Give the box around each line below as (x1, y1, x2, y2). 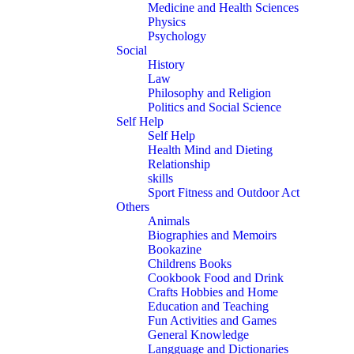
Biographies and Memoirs (148, 228, 277, 243)
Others (116, 200, 149, 214)
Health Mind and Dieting (148, 143, 273, 157)
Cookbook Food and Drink (148, 271, 284, 285)
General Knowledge (148, 328, 249, 342)
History (148, 58, 185, 72)
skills (148, 171, 173, 186)
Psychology (148, 29, 206, 43)
